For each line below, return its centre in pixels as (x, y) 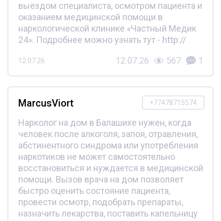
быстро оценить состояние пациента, (94, 191)
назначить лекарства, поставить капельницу (108, 214)
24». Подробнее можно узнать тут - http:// (102, 40)
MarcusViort (46, 103)
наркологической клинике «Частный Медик (107, 29)
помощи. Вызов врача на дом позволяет (101, 180)
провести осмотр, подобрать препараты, (100, 202)
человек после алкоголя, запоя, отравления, (108, 134)
